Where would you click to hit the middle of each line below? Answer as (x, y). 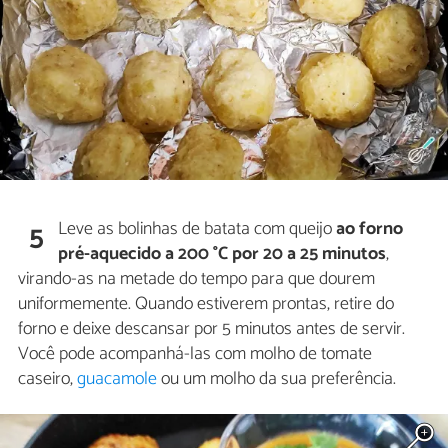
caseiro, (47, 378)
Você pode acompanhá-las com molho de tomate (195, 353)
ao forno (370, 228)
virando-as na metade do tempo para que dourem (196, 278)
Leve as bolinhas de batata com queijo (197, 228)
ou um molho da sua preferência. (276, 378)
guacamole (117, 378)
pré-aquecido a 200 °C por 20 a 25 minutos (222, 253)
